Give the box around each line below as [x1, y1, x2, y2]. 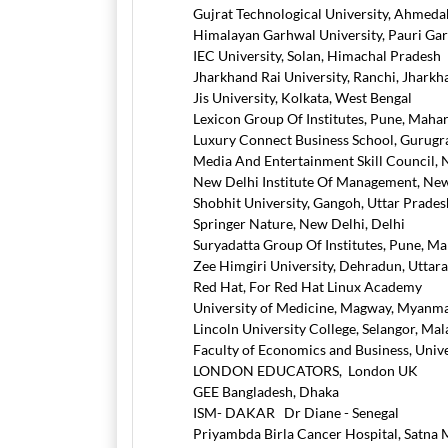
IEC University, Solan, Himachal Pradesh [193, 47, 441, 64]
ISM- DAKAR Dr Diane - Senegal [193, 404, 399, 421]
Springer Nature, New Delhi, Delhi [193, 215, 405, 232]
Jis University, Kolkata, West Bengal [193, 89, 412, 106]
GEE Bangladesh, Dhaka [193, 383, 339, 400]
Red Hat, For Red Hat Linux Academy [193, 278, 422, 295]
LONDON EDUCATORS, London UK [193, 362, 418, 379]
